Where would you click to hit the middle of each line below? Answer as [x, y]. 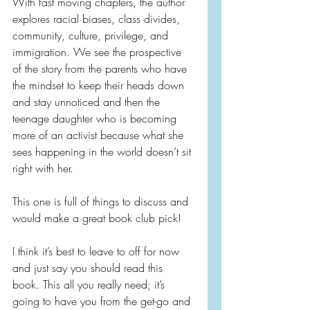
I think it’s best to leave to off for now [98, 252]
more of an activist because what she [100, 135]
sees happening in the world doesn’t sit [103, 152]
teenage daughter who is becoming [96, 119]
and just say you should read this [89, 268]
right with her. [43, 168]
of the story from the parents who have [101, 69]
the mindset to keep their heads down [100, 85]
